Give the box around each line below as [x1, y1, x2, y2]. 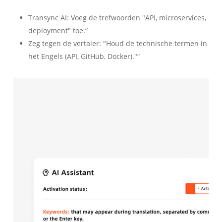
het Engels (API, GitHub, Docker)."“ [28, 51, 140, 61]
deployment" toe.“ [28, 25, 88, 35]
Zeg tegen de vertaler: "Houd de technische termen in [28, 38, 207, 48]
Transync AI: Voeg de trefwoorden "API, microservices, [28, 12, 206, 22]
